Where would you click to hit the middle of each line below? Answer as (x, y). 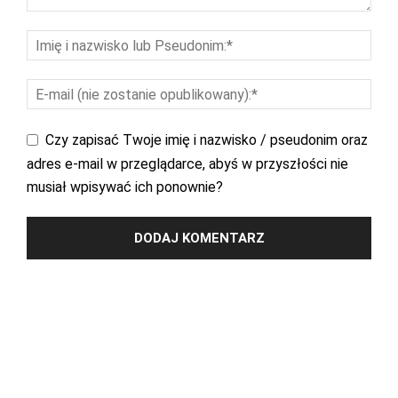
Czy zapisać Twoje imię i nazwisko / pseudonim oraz (207, 140)
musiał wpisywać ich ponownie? (125, 187)
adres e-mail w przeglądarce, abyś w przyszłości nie (187, 163)
